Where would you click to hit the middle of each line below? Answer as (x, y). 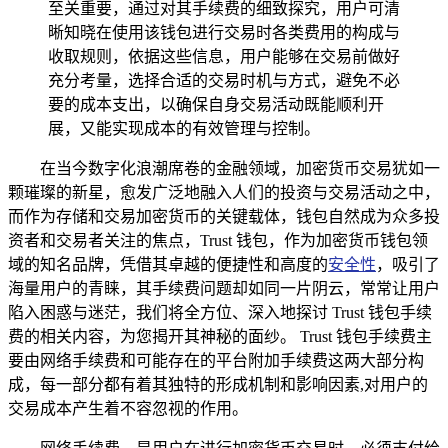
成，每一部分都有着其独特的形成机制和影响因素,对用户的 (218, 384)
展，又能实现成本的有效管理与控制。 (184, 128)
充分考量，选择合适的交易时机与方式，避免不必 (224, 80)
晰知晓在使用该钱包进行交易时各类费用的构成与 (224, 32)
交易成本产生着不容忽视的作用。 (128, 408)
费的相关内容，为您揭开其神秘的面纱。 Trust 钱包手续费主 (220, 336)
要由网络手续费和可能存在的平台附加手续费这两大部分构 (216, 360)
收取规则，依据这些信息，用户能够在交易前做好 (224, 56)
